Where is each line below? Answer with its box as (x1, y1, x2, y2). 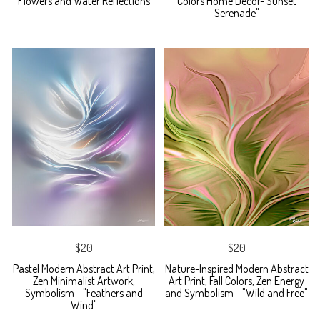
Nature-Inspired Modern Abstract (164, 261, 309, 276)
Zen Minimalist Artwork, (32, 274, 135, 289)
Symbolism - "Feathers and (24, 286, 143, 301)
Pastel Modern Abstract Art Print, (12, 261, 155, 276)
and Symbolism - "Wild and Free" (165, 286, 308, 301)
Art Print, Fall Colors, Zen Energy (169, 274, 304, 289)
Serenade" (214, 6, 259, 21)
